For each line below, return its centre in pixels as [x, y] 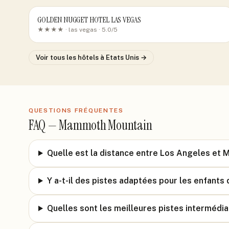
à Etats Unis [120, 58]
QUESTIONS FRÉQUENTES [76, 110]
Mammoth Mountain [106, 125]
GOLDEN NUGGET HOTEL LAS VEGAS [89, 20]
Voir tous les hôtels [68, 58]
